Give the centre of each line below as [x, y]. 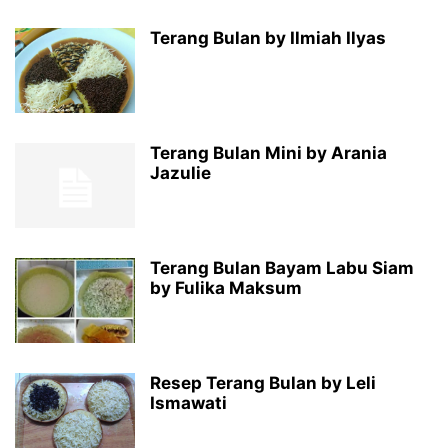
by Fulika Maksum [226, 288]
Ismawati [188, 403]
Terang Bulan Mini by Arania [268, 153]
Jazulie [180, 173]
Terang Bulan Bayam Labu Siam [282, 268]
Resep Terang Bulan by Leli [263, 383]
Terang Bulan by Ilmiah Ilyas [268, 38]
